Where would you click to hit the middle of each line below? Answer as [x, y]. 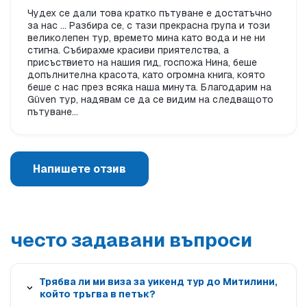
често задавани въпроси [131, 240]
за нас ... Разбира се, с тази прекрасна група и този [149, 26]
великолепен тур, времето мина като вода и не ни [146, 38]
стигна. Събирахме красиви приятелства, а [128, 50]
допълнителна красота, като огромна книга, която [146, 75]
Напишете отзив [79, 169]
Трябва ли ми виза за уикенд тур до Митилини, [158, 282]
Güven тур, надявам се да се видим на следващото [150, 100]
